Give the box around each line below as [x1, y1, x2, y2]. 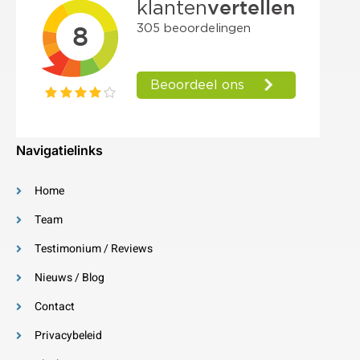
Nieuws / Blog [34, 269, 104, 286]
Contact [34, 298, 75, 315]
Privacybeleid [34, 327, 102, 344]
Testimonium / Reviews [34, 240, 153, 257]
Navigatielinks [16, 142, 103, 158]
